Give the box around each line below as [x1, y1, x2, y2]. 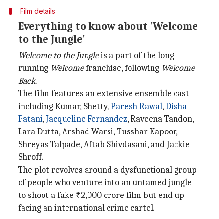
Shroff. [18, 152, 44, 162]
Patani [18, 114, 43, 124]
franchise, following [84, 63, 161, 73]
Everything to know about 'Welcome [18, 20, 198, 33]
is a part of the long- [99, 50, 177, 61]
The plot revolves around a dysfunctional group [18, 165, 197, 175]
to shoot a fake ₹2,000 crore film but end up [18, 190, 184, 200]
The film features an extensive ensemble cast [18, 88, 189, 99]
